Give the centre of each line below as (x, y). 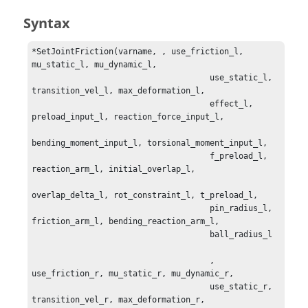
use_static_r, (121, 287)
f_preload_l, (121, 156)
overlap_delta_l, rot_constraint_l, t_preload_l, (147, 196)
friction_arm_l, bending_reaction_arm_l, (126, 222)
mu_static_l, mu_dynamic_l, (97, 65)
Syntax (47, 24)
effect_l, (121, 104)
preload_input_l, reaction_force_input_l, (131, 117)
